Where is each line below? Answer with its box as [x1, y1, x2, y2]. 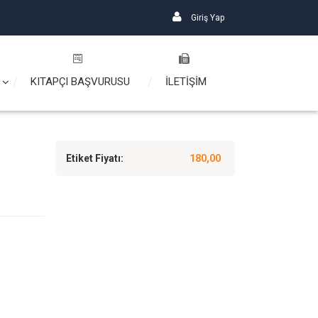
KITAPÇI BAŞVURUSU [31, 75, 130, 88]
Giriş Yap [189, 13, 224, 23]
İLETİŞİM [165, 75, 207, 88]
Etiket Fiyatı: [66, 153, 124, 164]
